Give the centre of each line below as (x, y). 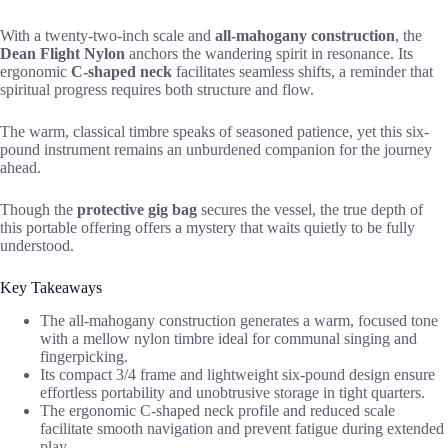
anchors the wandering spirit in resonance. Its (269, 53)
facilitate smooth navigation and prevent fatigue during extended (242, 428)
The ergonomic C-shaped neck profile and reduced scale (217, 410)
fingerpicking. (84, 356)
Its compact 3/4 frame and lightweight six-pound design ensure (237, 374)
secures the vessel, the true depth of (310, 209)
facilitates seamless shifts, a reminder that (302, 71)
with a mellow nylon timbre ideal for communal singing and (228, 338)
